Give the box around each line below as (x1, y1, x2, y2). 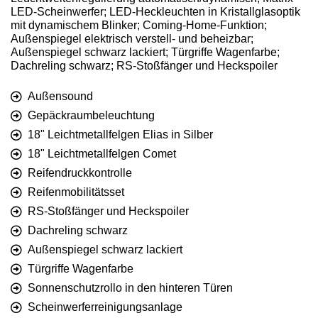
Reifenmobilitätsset (28, 186, 124, 199)
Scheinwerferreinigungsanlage (28, 301, 182, 314)
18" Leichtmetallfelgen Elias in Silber (28, 128, 213, 141)
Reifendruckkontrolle (28, 167, 132, 180)
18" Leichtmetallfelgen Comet (28, 148, 176, 160)
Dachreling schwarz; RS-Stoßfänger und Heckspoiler (11, 60, 278, 72)
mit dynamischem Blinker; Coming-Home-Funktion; (11, 19, 267, 32)
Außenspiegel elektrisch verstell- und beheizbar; (11, 33, 253, 45)
